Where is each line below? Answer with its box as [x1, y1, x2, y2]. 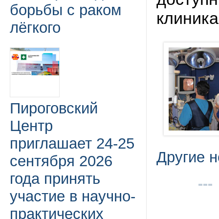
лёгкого [10, 19, 61, 36]
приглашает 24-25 [10, 135, 134, 152]
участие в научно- [10, 188, 135, 205]
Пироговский [10, 100, 98, 117]
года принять [10, 170, 100, 187]
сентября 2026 [10, 153, 112, 170]
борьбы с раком [10, 1, 121, 19]
